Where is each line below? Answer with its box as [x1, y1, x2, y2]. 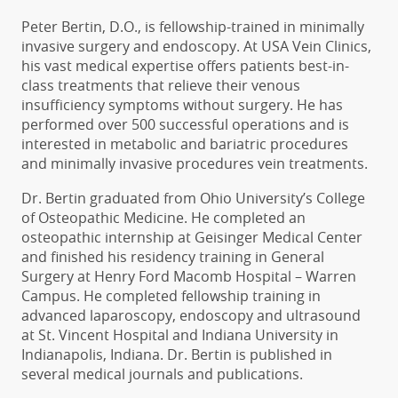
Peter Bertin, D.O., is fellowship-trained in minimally [21, 16, 364, 36]
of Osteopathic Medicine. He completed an [21, 207, 306, 227]
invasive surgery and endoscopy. [21, 36, 243, 56]
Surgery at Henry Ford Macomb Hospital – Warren [21, 266, 356, 286]
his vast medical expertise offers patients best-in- [21, 55, 349, 76]
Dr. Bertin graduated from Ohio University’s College [21, 187, 365, 208]
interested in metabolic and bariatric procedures [21, 133, 348, 154]
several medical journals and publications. [21, 363, 303, 384]
